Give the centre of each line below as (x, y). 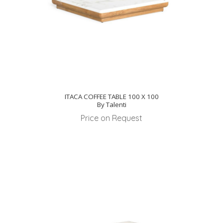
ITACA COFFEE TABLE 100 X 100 (111, 96)
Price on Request (111, 118)
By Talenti (111, 104)
